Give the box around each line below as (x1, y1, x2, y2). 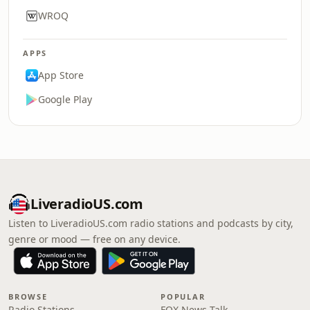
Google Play (38, 93, 92, 106)
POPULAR (161, 291, 206, 302)
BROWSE (8, 291, 48, 302)
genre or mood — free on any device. (8, 232, 181, 246)
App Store (38, 69, 84, 82)
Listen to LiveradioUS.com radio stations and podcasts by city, (8, 217, 293, 230)
